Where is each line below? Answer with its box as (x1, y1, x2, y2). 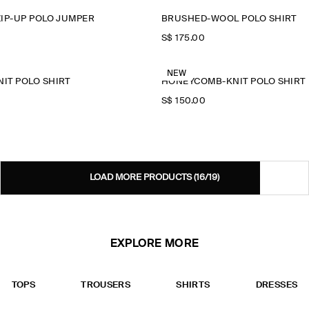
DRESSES (255, 281, 298, 290)
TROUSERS (81, 281, 131, 290)
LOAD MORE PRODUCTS (90, 173, 194, 182)
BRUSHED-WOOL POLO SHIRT (161, 14, 297, 23)
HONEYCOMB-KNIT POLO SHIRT (161, 77, 306, 86)
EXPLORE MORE (110, 239, 199, 250)
